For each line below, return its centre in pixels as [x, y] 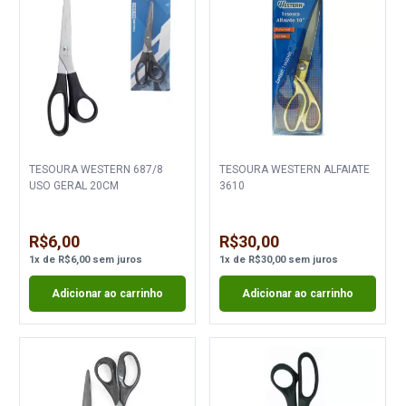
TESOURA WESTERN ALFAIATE [294, 170]
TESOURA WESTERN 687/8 [97, 170]
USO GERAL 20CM [74, 186]
